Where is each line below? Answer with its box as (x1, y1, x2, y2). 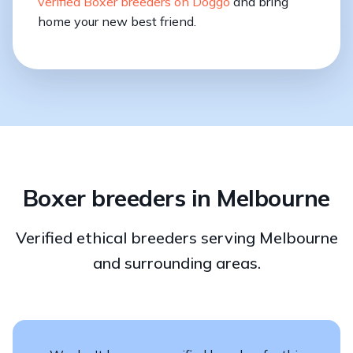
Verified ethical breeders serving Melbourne (15, 227, 338, 247)
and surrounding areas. (92, 252, 261, 273)
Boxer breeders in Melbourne (22, 182, 331, 212)
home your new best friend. (38, 13, 196, 29)
